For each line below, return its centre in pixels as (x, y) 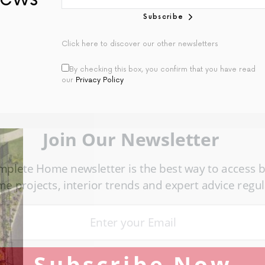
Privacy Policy (100, 80)
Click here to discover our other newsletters (140, 44)
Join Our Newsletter (131, 139)
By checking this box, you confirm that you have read (162, 70)
